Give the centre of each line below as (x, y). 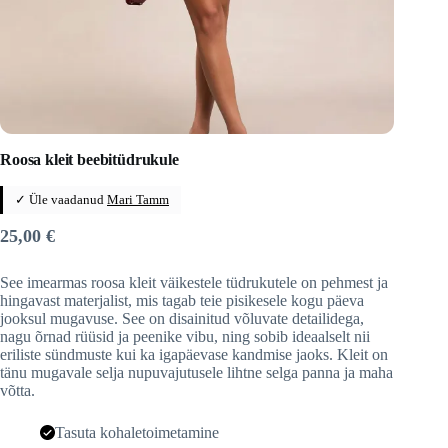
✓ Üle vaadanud (61, 199)
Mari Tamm (138, 199)
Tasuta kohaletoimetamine (137, 432)
